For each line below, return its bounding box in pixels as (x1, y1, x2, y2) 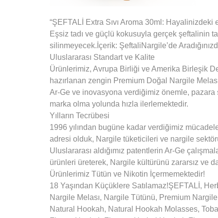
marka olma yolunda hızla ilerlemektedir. (50, 100, 188, 109)
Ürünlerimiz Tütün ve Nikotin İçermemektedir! (50, 170, 205, 179)
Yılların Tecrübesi (50, 111, 109, 120)
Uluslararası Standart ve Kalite (50, 53, 155, 62)
